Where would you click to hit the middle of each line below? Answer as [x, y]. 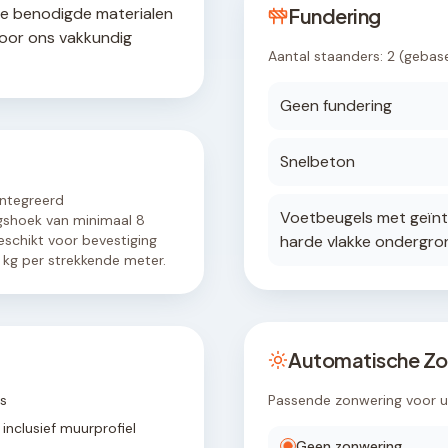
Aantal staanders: [327, 56]
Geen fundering [336, 105]
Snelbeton [317, 161]
